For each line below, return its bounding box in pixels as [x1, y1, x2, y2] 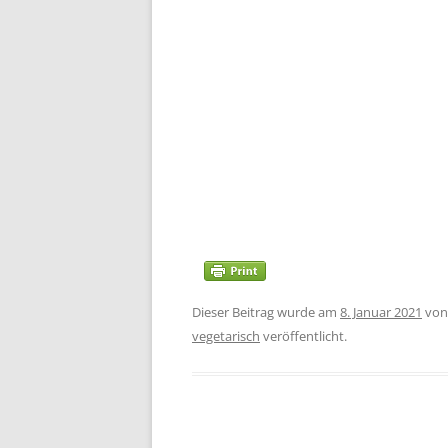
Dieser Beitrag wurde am [192, 303, 340, 321]
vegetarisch [192, 327, 260, 345]
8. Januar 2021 [340, 303, 422, 321]
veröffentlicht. [260, 327, 347, 345]
